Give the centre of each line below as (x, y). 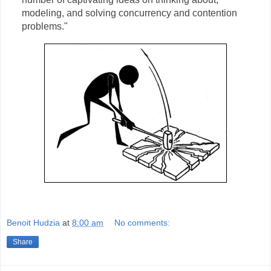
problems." (44, 26)
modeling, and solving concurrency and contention (129, 13)
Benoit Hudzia (33, 223)
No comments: (142, 223)
